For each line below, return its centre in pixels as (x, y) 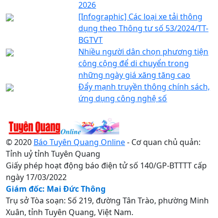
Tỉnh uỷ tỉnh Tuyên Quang (53, 154)
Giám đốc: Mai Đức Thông (56, 189)
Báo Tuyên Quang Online (79, 142)
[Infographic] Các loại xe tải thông (141, 16)
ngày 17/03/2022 (36, 177)
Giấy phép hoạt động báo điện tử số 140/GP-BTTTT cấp (106, 165)
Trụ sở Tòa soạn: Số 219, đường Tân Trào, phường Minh (107, 200)
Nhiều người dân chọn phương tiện (144, 51)
